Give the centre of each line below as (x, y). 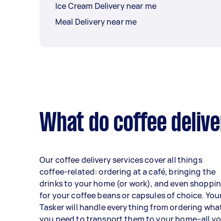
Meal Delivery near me (96, 22)
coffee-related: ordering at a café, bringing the (128, 172)
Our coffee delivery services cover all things (121, 160)
